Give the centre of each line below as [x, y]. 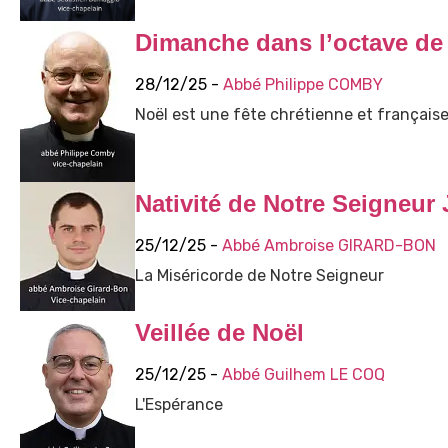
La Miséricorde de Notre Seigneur [259, 276]
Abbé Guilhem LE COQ [303, 375]
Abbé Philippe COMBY [302, 85]
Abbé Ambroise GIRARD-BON [328, 246]
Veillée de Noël [219, 333]
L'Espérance [178, 405]
